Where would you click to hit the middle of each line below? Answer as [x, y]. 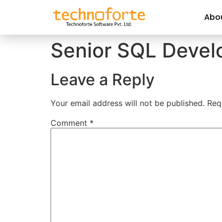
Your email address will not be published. [128, 103]
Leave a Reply [103, 80]
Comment [70, 123]
